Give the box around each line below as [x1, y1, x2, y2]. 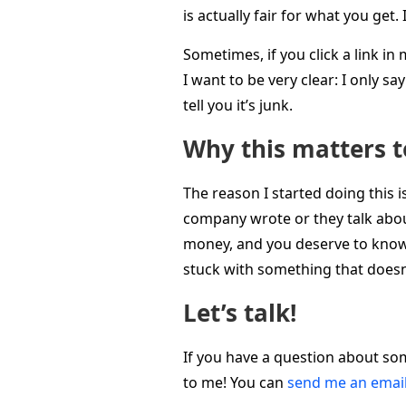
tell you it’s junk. [183, 95, 293, 115]
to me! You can [183, 372, 287, 392]
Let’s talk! [183, 296, 296, 329]
